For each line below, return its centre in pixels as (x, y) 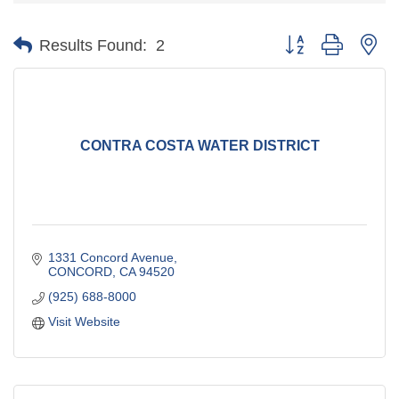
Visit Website (84, 321)
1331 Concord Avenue (110, 257)
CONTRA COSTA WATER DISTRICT (199, 146)
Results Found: (93, 45)
